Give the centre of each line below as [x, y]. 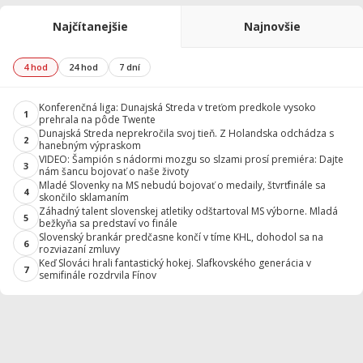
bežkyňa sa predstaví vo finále [108, 223]
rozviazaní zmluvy [79, 249]
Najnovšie [272, 26]
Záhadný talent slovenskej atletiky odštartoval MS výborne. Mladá [188, 211]
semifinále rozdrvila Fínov [98, 275]
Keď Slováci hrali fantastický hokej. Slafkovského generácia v [175, 263]
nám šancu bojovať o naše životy [114, 171]
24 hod [83, 67]
